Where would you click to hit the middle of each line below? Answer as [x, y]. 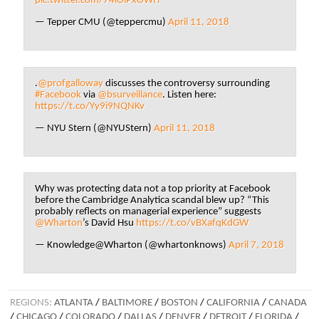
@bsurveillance [130, 95]
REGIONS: [32, 303]
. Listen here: [189, 95]
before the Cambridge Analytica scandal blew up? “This [152, 201]
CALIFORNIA [233, 303]
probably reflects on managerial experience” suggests [148, 212]
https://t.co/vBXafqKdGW [192, 224]
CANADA [288, 303]
